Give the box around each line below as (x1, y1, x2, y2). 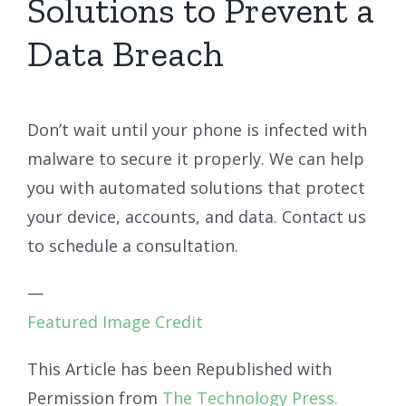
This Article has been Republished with (27, 357, 332, 380)
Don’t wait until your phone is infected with (27, 118, 367, 140)
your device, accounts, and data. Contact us (27, 205, 366, 227)
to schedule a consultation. (27, 234, 238, 256)
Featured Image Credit (27, 310, 203, 333)
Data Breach (27, 31, 224, 75)
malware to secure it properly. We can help (27, 147, 364, 169)
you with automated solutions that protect (27, 176, 365, 198)
